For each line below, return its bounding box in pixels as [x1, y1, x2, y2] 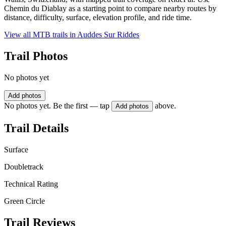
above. [155, 101, 176, 110]
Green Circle [4, 196, 45, 205]
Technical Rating [4, 179, 58, 188]
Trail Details [4, 121, 69, 135]
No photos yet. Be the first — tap [4, 101, 109, 110]
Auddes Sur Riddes [77, 30, 139, 39]
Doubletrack [4, 162, 43, 171]
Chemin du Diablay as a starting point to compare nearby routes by [4, 4, 216, 13]
